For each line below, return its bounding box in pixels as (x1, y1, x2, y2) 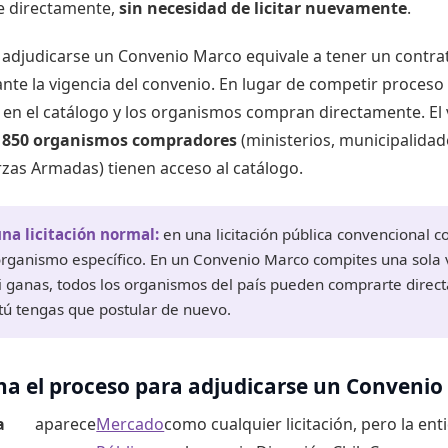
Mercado (96, 413, 165, 435)
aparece (35, 413, 97, 435)
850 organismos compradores (2, 129, 237, 151)
